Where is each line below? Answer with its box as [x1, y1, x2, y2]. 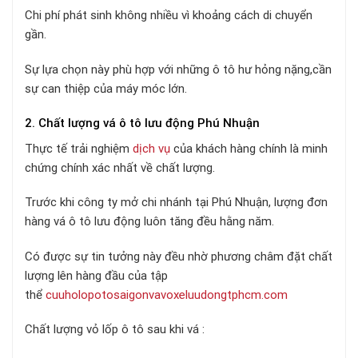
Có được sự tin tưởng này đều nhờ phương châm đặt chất [25, 249, 332, 264]
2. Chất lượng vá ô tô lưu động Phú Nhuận [25, 116, 260, 130]
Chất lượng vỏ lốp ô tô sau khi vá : [25, 322, 205, 336]
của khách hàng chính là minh [170, 141, 328, 156]
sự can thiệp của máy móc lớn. [25, 81, 187, 96]
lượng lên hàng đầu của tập [25, 268, 168, 283]
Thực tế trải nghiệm [25, 141, 133, 156]
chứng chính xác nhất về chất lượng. [25, 160, 215, 175]
